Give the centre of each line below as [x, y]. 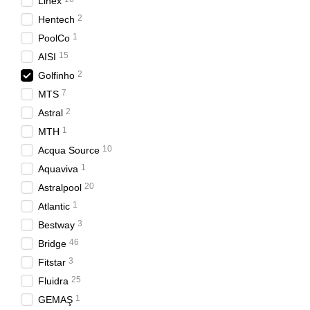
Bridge [52, 244]
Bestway [56, 225]
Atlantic [54, 206]
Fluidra [53, 281]
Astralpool [60, 188]
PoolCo [54, 38]
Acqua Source [69, 150]
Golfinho [56, 75]
